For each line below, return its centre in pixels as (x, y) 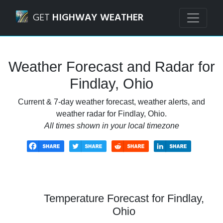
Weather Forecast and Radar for (111, 67)
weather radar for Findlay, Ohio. (111, 114)
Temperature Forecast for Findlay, (124, 198)
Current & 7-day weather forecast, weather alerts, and (111, 102)
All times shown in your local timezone (111, 126)
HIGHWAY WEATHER (98, 18)
